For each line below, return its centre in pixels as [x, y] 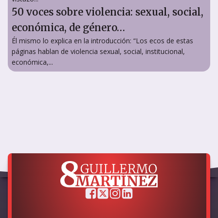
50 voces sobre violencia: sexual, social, [108, 12]
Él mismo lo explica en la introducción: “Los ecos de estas [102, 40]
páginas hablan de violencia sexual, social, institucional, [98, 51]
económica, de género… [70, 27]
